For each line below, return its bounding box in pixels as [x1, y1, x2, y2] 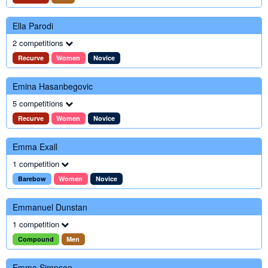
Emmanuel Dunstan [13, 201, 87, 213]
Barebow [17, 174, 46, 183]
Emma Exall [13, 141, 57, 153]
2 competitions [13, 37, 63, 48]
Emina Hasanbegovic [13, 80, 93, 92]
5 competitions [13, 98, 63, 109]
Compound [17, 234, 54, 243]
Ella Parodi [13, 20, 53, 32]
